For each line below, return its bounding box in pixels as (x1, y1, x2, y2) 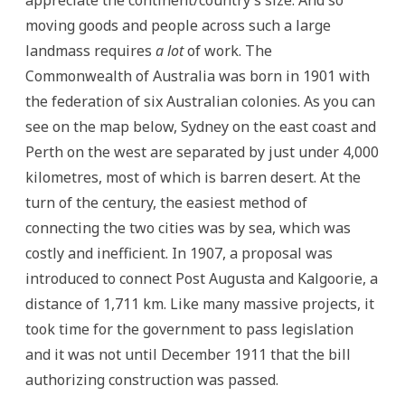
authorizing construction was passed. (25, 369, 278, 390)
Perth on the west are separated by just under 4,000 (25, 141, 379, 162)
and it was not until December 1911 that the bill (25, 344, 351, 364)
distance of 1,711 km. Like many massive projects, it (25, 293, 374, 314)
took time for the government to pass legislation (25, 318, 353, 339)
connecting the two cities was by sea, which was (25, 217, 351, 238)
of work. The (184, 40, 272, 61)
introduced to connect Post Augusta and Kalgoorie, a (25, 268, 378, 288)
